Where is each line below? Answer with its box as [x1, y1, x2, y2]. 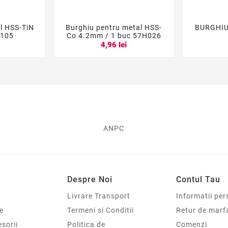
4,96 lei [101, 40, 127, 49]
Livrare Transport [67, 191, 130, 200]
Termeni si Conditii [67, 206, 134, 214]
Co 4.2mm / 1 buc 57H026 [66, 32, 161, 40]
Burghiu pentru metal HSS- [66, 23, 162, 32]
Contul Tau [176, 174, 220, 184]
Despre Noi [67, 174, 112, 184]
